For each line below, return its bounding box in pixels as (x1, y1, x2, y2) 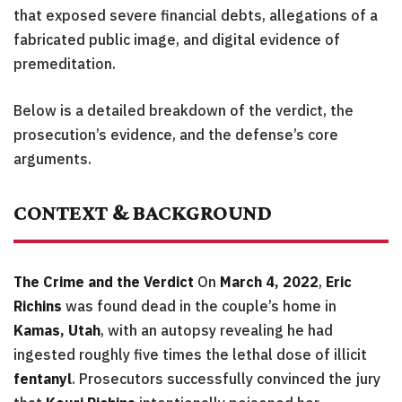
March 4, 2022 (220, 273, 319, 292)
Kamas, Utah (13, 321, 100, 340)
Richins (13, 297, 62, 316)
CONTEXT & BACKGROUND (13, 200, 271, 225)
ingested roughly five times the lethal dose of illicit (13, 345, 367, 364)
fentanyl (13, 370, 72, 389)
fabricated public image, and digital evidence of (13, 31, 340, 49)
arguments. (13, 150, 92, 169)
